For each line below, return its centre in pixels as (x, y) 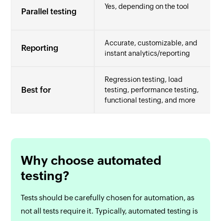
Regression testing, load (144, 79)
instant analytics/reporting (147, 53)
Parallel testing (49, 12)
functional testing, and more (150, 100)
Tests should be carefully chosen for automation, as (108, 198)
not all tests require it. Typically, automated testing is (110, 211)
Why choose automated (91, 160)
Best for (36, 90)
